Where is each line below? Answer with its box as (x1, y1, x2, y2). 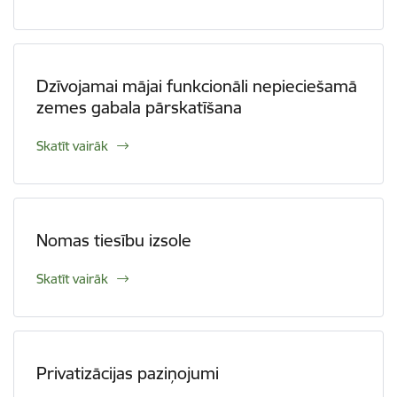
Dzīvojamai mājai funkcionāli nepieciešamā (36, 75, 357, 97)
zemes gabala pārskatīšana (36, 97, 242, 118)
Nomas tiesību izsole (36, 230, 191, 251)
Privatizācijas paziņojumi (36, 362, 219, 384)
